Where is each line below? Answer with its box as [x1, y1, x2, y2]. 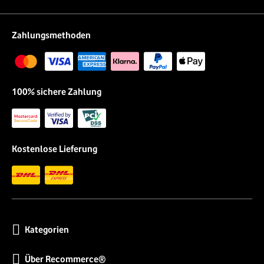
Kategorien [25, 225, 69, 236]
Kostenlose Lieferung [12, 143, 97, 154]
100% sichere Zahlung [12, 87, 101, 98]
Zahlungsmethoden [12, 29, 91, 41]
